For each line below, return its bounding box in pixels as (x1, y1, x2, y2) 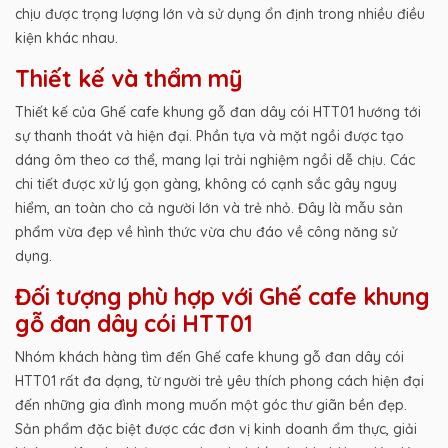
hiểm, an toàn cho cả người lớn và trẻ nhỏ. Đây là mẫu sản (15, 198, 403, 217)
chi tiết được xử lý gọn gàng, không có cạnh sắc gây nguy (15, 174, 397, 193)
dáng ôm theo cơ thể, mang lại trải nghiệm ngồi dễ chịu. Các (15, 150, 415, 169)
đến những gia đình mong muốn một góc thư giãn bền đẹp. (15, 395, 407, 414)
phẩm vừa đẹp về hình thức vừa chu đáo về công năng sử (15, 222, 397, 241)
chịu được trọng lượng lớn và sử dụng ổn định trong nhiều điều (15, 4, 425, 23)
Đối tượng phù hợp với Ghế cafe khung (15, 281, 430, 311)
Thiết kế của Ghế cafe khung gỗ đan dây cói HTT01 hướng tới (15, 102, 421, 121)
